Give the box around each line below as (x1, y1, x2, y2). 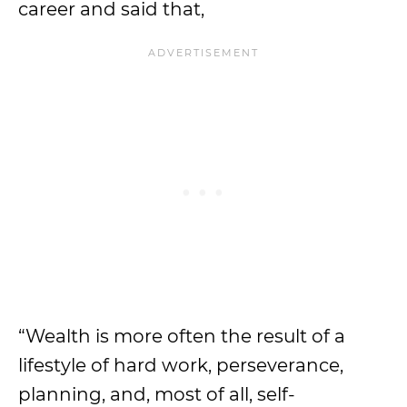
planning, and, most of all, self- (18, 383, 295, 405)
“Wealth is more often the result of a (18, 325, 345, 347)
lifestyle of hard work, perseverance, (18, 354, 343, 376)
